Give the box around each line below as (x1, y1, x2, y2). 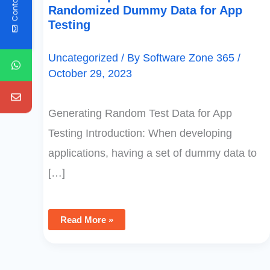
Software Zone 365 (143, 51, 237, 64)
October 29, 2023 (48, 67, 132, 80)
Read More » (60, 215, 113, 225)
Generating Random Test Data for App (48, 107, 232, 120)
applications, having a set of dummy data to (48, 147, 257, 160)
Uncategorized (48, 51, 118, 64)
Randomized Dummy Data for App (48, 3, 242, 17)
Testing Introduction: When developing (48, 127, 232, 140)
